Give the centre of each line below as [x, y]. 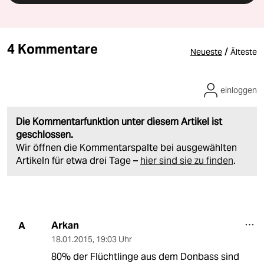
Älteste [244, 52]
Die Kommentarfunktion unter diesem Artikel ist [119, 122]
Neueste [206, 52]
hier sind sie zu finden [187, 161]
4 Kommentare [52, 49]
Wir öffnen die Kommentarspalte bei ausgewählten [126, 148]
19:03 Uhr [114, 240]
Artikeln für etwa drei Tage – [78, 161]
